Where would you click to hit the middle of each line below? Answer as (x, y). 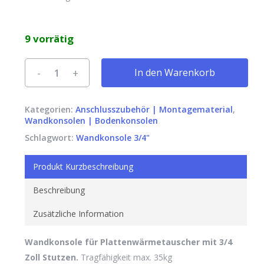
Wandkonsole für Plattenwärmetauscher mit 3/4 (128, 242)
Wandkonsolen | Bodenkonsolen (91, 121)
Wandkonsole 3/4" (113, 138)
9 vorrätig (49, 39)
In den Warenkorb (174, 73)
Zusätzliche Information (78, 214)
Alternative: (49, 66)
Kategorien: (50, 110)
